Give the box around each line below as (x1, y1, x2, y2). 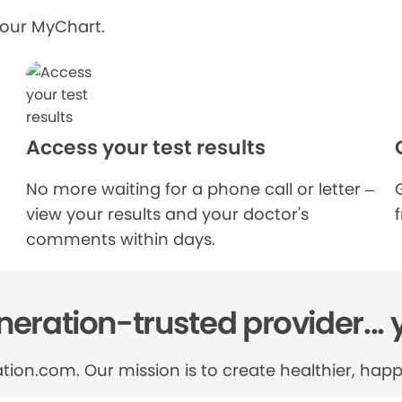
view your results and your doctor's (26, 203, 310, 225)
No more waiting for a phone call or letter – (26, 178, 375, 200)
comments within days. (26, 228, 216, 250)
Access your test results (26, 134, 267, 162)
